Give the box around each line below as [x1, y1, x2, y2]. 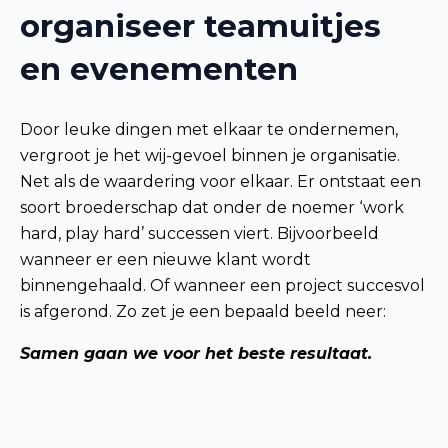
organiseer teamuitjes [20, 7, 381, 46]
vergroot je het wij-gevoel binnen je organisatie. [20, 145, 400, 165]
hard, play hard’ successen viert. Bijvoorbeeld [20, 223, 379, 243]
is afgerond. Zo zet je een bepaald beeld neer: [20, 301, 386, 321]
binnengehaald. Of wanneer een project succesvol [20, 275, 425, 295]
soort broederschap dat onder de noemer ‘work [20, 197, 404, 217]
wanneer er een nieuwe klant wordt [20, 249, 311, 269]
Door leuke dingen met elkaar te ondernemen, [20, 119, 398, 139]
